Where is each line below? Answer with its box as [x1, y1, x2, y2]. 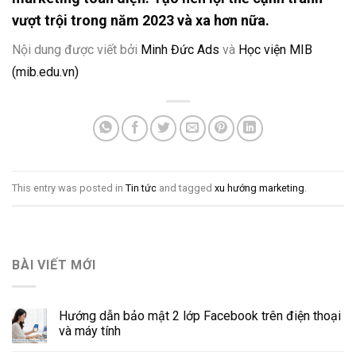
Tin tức [126, 181, 157, 194]
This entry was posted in [12, 181, 126, 194]
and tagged [157, 181, 215, 194]
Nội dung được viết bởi [12, 42, 141, 58]
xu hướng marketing [215, 181, 304, 194]
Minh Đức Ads [141, 42, 219, 58]
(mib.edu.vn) [12, 64, 79, 80]
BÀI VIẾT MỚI [12, 257, 96, 273]
